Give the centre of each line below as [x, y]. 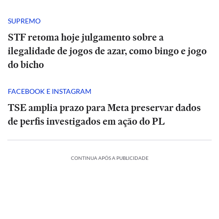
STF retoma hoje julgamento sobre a [86, 37]
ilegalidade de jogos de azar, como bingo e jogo [107, 51]
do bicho [26, 65]
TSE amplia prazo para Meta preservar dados [104, 108]
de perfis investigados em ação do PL [86, 121]
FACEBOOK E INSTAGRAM [50, 91]
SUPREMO [24, 21]
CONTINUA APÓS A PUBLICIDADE [109, 158]
